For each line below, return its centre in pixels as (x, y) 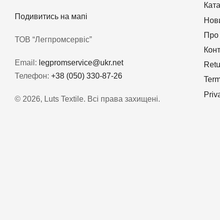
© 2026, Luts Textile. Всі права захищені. (87, 99)
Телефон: (33, 76)
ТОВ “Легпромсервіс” (53, 39)
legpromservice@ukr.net (81, 62)
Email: (27, 62)
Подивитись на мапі (51, 16)
